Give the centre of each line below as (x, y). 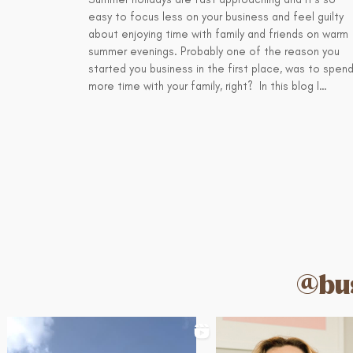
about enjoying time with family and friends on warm (218, 34)
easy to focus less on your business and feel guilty (216, 17)
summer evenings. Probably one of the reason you (214, 52)
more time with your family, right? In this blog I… (208, 86)
